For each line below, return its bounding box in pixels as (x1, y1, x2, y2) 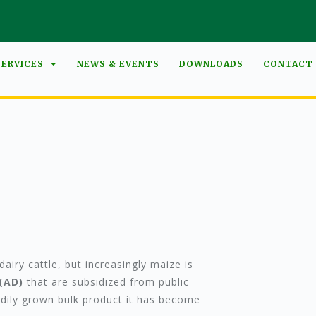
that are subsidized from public (23, 275, 189, 289)
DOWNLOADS (179, 59, 244, 69)
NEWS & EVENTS (77, 59, 160, 69)
